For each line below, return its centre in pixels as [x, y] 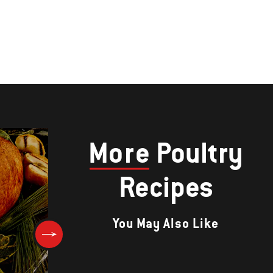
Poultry [197, 153]
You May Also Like [166, 224]
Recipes [166, 187]
